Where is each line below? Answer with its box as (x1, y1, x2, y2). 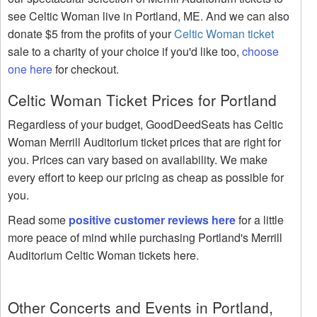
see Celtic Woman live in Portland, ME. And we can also (8, 8, 289, 25)
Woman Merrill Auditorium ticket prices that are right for (8, 134, 281, 151)
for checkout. (52, 61, 119, 78)
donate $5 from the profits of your (8, 25, 174, 42)
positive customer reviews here (69, 212, 236, 229)
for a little (236, 212, 284, 229)
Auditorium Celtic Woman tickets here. (8, 247, 199, 264)
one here (8, 61, 52, 78)
